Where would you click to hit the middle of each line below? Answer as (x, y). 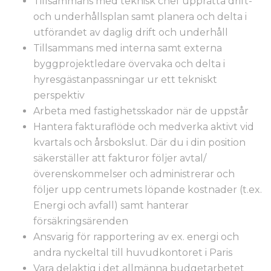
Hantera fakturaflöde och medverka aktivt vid (144, 127)
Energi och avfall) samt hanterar (111, 205)
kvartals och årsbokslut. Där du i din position (139, 142)
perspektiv (59, 95)
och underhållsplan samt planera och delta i (140, 17)
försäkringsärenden (81, 221)
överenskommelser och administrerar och (134, 174)
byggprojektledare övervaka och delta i (129, 64)
